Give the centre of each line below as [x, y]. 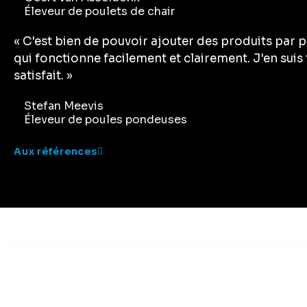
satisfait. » [43, 76]
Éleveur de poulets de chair [99, 12]
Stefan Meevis [64, 106]
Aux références [56, 152]
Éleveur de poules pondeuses [106, 120]
